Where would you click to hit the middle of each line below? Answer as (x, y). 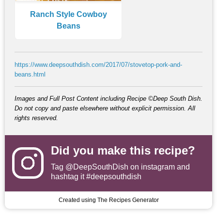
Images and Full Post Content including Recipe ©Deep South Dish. (108, 98)
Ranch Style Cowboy (68, 14)
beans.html (30, 74)
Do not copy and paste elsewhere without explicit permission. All (105, 108)
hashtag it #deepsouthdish (96, 176)
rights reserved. (36, 118)
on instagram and (159, 167)
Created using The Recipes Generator (108, 200)
